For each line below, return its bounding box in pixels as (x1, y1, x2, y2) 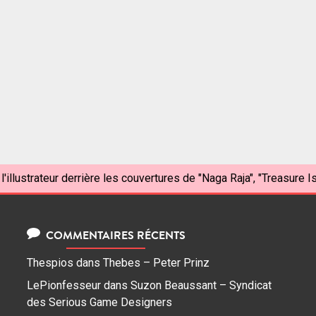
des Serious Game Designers (27, 296, 172, 310)
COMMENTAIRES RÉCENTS (42, 227, 186, 243)
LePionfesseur (27, 279, 101, 293)
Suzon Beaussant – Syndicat (130, 279, 272, 293)
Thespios (27, 256, 73, 270)
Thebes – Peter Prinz (103, 256, 209, 270)
